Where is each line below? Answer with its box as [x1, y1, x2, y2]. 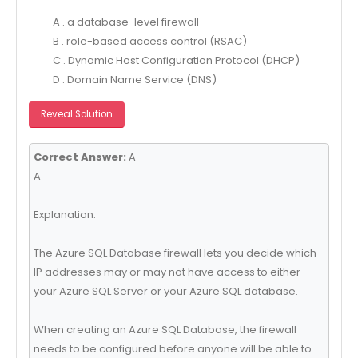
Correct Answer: [33, 149, 126, 165]
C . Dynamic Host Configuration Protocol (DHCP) [52, 52, 300, 68]
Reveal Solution [40, 108, 113, 121]
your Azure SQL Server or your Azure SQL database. [33, 283, 298, 299]
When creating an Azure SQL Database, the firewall [33, 321, 296, 337]
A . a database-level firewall [52, 14, 199, 30]
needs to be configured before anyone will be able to [33, 340, 312, 356]
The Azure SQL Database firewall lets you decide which [33, 245, 316, 261]
